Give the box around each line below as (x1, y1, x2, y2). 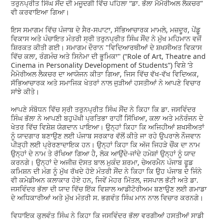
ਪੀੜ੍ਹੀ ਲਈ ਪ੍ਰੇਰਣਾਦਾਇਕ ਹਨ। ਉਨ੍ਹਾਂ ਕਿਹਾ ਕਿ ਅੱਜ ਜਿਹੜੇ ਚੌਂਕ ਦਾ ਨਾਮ (11, 139, 200, 149)
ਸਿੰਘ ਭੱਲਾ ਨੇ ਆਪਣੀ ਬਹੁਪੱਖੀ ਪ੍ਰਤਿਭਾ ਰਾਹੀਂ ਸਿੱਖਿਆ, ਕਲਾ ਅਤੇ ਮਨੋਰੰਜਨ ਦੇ (11, 113, 204, 123)
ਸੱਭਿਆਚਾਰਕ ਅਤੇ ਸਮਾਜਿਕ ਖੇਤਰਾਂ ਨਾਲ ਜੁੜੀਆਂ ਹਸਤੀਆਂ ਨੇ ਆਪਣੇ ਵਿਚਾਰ (11, 78, 201, 87)
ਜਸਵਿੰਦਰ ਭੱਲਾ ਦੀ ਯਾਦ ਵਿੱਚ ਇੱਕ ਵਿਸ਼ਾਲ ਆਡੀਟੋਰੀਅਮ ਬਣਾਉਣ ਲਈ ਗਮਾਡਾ (11, 184, 207, 193)
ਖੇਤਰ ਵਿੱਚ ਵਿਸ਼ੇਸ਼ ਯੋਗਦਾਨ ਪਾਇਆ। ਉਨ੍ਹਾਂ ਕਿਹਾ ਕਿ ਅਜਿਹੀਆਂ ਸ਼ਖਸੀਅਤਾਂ (11, 122, 205, 132)
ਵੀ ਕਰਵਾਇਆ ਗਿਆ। (11, 7, 70, 17)
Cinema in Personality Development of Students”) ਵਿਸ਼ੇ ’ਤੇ (11, 60, 193, 70)
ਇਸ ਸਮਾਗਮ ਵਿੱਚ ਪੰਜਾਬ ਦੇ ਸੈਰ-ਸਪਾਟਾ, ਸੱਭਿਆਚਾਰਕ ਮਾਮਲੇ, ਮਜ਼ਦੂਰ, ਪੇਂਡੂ (11, 25, 201, 34)
